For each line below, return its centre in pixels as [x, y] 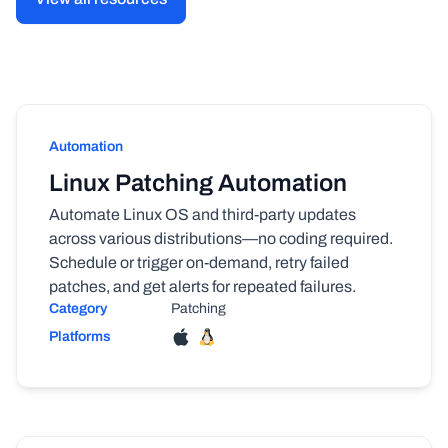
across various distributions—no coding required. [221, 238]
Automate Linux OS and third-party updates [202, 214]
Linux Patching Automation [198, 182]
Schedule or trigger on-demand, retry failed [199, 262]
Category [78, 308]
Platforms [80, 336]
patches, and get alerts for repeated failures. [202, 286]
